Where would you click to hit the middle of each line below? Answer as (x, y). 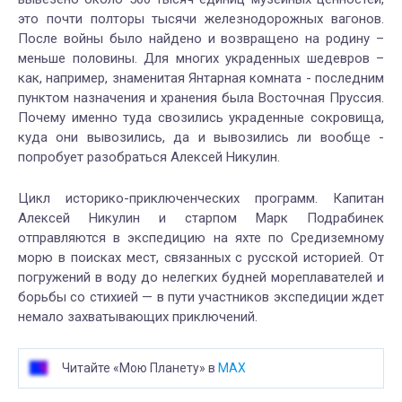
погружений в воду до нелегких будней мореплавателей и (201, 277)
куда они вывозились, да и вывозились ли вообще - (201, 137)
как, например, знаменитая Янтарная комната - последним (201, 78)
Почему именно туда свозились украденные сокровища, (201, 117)
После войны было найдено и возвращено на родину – (201, 38)
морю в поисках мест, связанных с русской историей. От (201, 257)
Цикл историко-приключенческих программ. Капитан (201, 198)
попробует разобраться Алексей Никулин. (149, 157)
